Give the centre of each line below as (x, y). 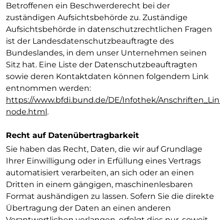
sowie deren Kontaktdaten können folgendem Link (107, 76)
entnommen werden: (48, 88)
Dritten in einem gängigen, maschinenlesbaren (99, 184)
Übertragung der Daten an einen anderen (88, 208)
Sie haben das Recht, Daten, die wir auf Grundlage (104, 149)
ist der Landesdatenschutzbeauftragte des (90, 41)
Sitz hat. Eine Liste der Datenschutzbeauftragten (102, 65)
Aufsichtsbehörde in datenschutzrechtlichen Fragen (109, 29)
